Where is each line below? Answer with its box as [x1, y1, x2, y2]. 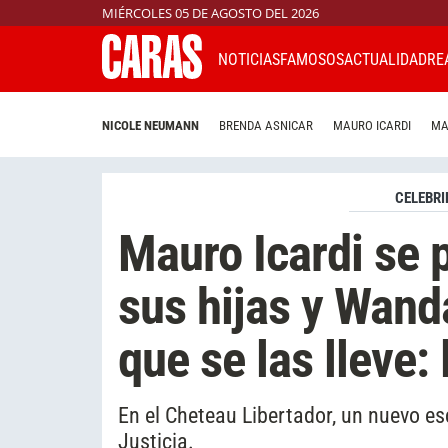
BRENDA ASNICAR [219, 118, 313, 134]
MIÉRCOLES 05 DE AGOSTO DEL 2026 [102, 4, 319, 22]
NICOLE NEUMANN [102, 118, 199, 134]
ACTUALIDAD [344, 49, 427, 69]
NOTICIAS [218, 49, 280, 69]
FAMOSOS [280, 49, 344, 69]
